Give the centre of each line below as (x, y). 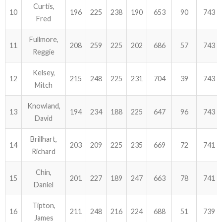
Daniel (44, 185)
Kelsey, (44, 73)
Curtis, (44, 6)
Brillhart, (44, 139)
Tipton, (44, 205)
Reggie (44, 52)
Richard (44, 151)
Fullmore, (44, 39)
